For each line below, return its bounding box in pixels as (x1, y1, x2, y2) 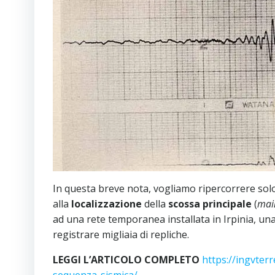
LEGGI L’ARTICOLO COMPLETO (53, 252, 202, 266)
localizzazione (71, 196, 142, 211)
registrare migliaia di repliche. (53, 227, 189, 241)
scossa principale (168, 196, 252, 211)
